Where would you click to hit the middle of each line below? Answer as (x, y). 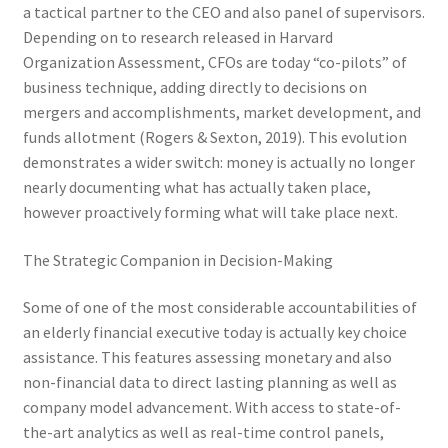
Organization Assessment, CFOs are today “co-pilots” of (214, 62)
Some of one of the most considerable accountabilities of (219, 307)
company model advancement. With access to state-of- (211, 407)
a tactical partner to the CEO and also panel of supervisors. (223, 12)
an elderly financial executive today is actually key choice (214, 332)
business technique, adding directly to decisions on (194, 87)
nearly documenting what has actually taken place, (196, 187)
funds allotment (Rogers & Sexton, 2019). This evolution (214, 137)
